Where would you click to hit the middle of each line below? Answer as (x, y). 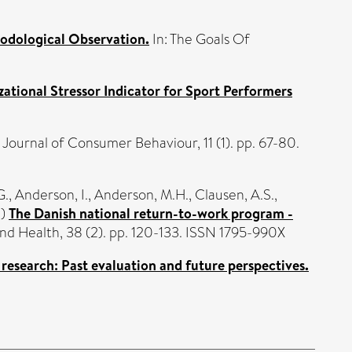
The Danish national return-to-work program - (151, 213)
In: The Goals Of (200, 39)
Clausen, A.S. (235, 194)
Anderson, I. (51, 194)
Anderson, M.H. (141, 194)
